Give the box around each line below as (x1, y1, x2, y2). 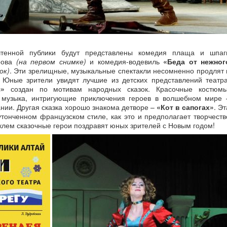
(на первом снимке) (16, 56, 86, 66)
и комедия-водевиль (86, 56, 163, 66)
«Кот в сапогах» (156, 102, 214, 112)
